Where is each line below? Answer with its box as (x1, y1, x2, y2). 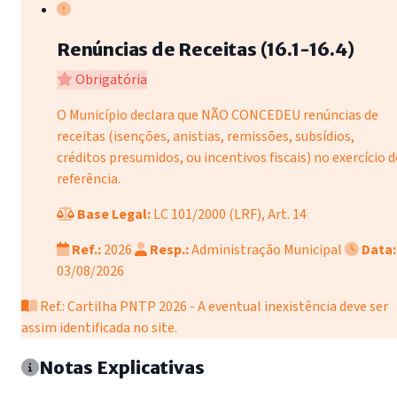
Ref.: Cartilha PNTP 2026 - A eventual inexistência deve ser (40, 297, 388, 317)
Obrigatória (73, 70, 147, 90)
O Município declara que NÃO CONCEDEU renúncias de (57, 105, 378, 126)
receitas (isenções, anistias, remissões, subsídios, (57, 127, 354, 147)
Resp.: (150, 240, 189, 261)
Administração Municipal (189, 240, 345, 261)
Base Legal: (74, 205, 153, 225)
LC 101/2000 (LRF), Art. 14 (153, 205, 307, 225)
